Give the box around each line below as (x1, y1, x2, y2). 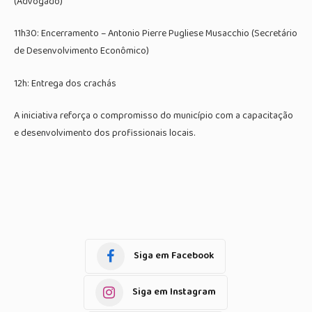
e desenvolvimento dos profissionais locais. (14, 125, 195, 141)
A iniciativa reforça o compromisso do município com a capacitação (14, 108, 293, 124)
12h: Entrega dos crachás (14, 75, 116, 91)
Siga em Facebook (134, 248, 214, 264)
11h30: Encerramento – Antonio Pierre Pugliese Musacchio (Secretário (14, 26, 297, 42)
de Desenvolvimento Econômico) (14, 43, 149, 59)
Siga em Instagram (132, 284, 216, 300)
